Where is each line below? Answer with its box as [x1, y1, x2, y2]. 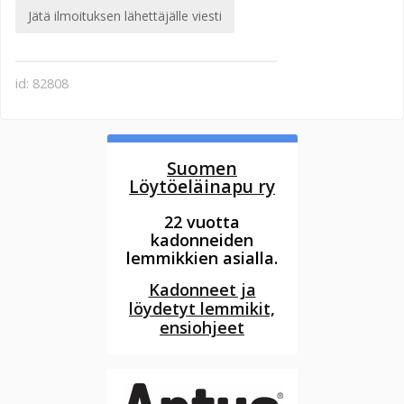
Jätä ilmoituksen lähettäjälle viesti [28, 7, 222, 25]
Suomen [167, 156, 237, 180]
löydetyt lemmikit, [129, 298, 275, 320]
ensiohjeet [160, 317, 244, 339]
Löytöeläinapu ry [129, 174, 275, 198]
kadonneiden [151, 229, 253, 252]
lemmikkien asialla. [126, 247, 278, 270]
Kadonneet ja [148, 279, 256, 301]
